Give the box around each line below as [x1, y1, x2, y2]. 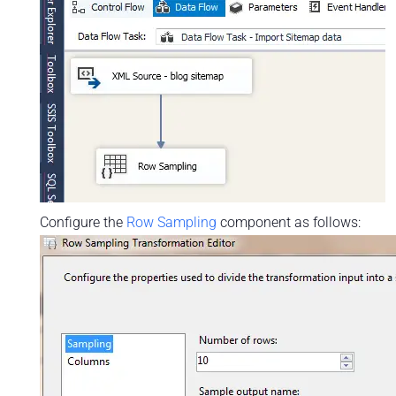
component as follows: [216, 213, 361, 231]
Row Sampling [126, 213, 217, 231]
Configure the [39, 213, 126, 231]
